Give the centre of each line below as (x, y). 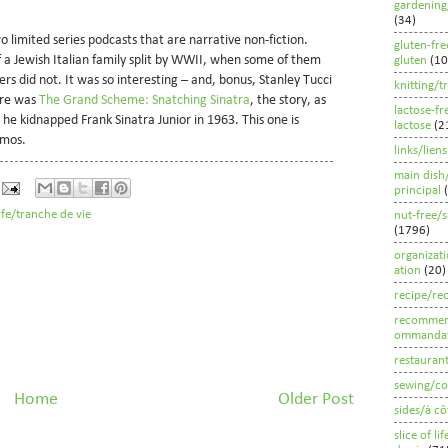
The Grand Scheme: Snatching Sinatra (144, 100)
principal (417, 190)
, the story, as (288, 100)
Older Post (316, 399)
